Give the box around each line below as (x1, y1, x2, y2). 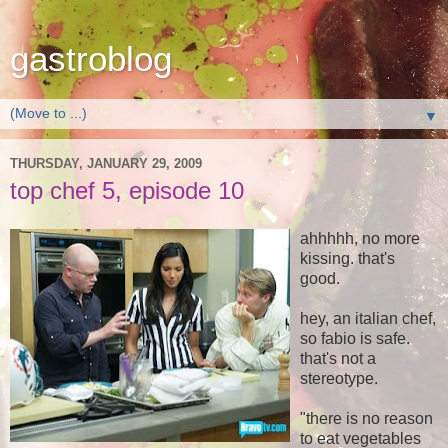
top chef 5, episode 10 (10, 177, 244, 204)
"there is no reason (300, 409, 433, 427)
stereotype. (300, 369, 378, 387)
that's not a (300, 349, 376, 367)
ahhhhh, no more (300, 229, 420, 247)
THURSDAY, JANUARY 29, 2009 (10, 155, 202, 171)
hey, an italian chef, (300, 309, 436, 327)
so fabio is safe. (300, 329, 410, 347)
